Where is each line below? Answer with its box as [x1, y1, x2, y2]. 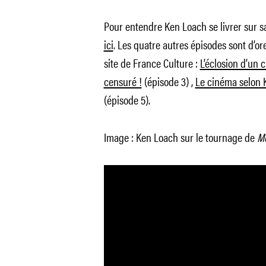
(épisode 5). [103, 91, 150, 108]
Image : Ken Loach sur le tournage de [103, 128, 257, 145]
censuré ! [103, 72, 142, 90]
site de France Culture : [103, 54, 200, 71]
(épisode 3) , [141, 72, 195, 90]
